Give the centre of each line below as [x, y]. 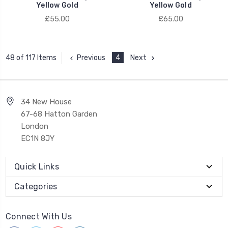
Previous [91, 58]
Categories [36, 186]
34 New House [46, 102]
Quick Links [37, 166]
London [35, 126]
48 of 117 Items [31, 58]
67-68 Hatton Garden [59, 114]
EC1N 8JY [38, 138]
